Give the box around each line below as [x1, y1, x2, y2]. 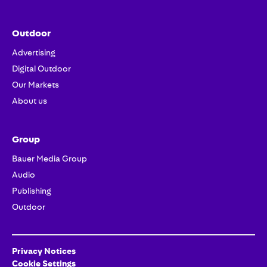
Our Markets [12, 80, 59, 89]
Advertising [12, 48, 55, 57]
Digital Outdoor [12, 64, 71, 73]
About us [12, 96, 47, 105]
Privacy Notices [12, 246, 76, 256]
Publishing [12, 186, 51, 195]
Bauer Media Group [12, 154, 87, 163]
